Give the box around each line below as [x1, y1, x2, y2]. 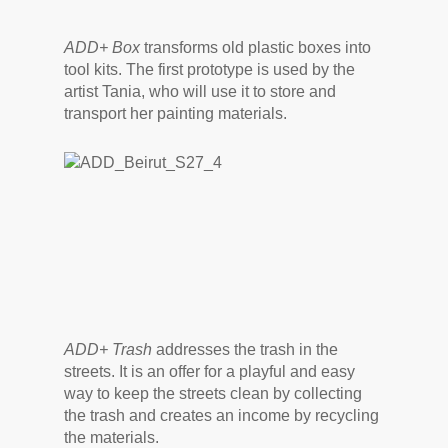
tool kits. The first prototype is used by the [64, 61, 356, 78]
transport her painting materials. [64, 105, 288, 122]
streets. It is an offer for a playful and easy [64, 363, 356, 380]
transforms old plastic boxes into [140, 39, 372, 56]
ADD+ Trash [64, 341, 153, 358]
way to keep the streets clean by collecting [64, 385, 363, 402]
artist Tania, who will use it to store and [64, 83, 337, 100]
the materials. [64, 429, 160, 446]
